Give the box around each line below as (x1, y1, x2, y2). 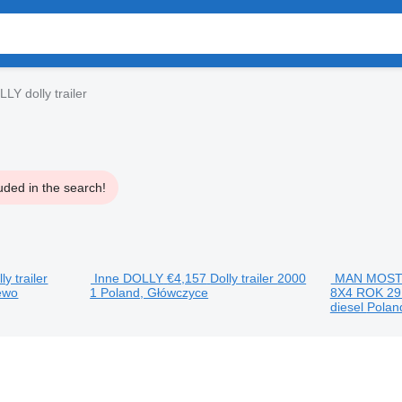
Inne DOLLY (94, 271, 164, 285)
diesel (329, 300, 367, 314)
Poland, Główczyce (100, 285, 209, 300)
